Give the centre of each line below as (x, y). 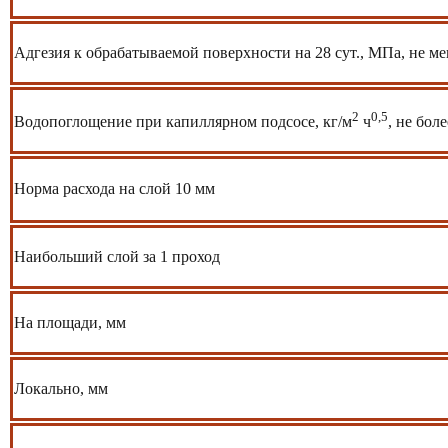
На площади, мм (70, 322)
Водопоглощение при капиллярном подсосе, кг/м (183, 121)
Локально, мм (61, 388)
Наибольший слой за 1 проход (117, 256)
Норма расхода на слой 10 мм (114, 188)
